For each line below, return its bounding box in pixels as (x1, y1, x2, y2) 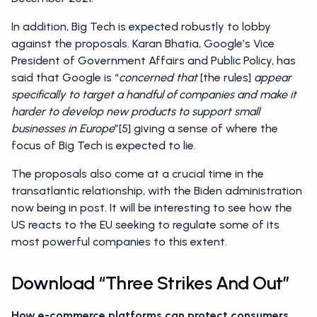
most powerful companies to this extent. (11, 235, 227, 248)
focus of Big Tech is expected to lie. (11, 139, 196, 152)
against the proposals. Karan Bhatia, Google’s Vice (11, 37, 275, 50)
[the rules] (197, 71, 254, 84)
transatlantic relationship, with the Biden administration (11, 184, 302, 197)
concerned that (119, 71, 197, 84)
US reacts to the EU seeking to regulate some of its (11, 218, 279, 231)
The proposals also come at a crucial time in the (11, 167, 264, 180)
